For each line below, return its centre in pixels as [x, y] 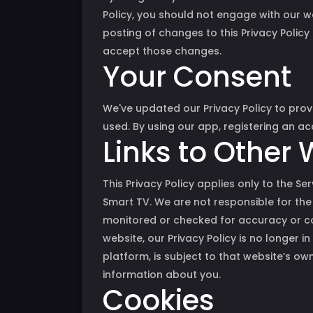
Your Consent [197, 77]
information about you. [162, 275]
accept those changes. [162, 51]
